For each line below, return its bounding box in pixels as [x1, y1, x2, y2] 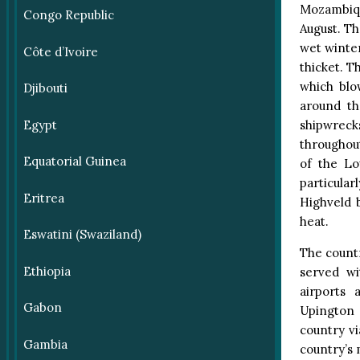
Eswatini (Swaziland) [22, 227, 141, 243]
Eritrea [22, 190, 64, 206]
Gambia [22, 336, 67, 352]
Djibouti [22, 80, 67, 96]
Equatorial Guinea [22, 153, 126, 170]
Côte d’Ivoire [22, 43, 98, 59]
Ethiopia [22, 263, 71, 279]
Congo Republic [22, 7, 114, 23]
